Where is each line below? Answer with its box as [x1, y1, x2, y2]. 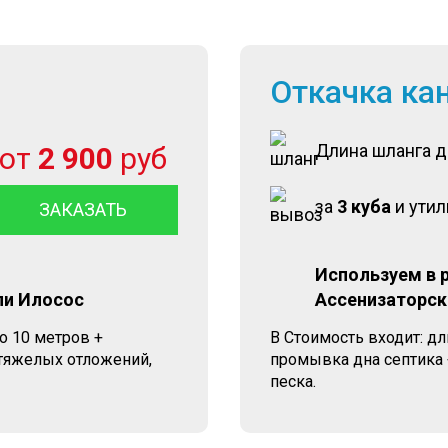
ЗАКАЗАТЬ [38, 199, 127, 220]
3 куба [337, 196, 392, 217]
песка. [270, 372, 317, 391]
